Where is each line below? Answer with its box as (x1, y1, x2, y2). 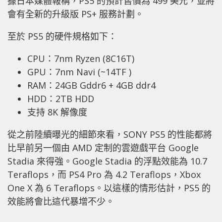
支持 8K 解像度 (27, 106, 87, 118)
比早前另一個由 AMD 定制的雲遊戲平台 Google (7, 142, 199, 154)
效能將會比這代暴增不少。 (7, 195, 114, 207)
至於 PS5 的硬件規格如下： (7, 30, 117, 42)
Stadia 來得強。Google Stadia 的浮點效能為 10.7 (7, 155, 207, 167)
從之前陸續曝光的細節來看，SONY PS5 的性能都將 (7, 128, 212, 140)
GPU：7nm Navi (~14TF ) (27, 66, 131, 78)
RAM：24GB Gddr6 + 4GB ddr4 (27, 79, 156, 91)
